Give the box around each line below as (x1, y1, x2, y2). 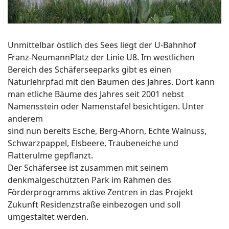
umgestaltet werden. (8, 211, 88, 222)
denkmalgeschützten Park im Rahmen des (8, 174, 171, 186)
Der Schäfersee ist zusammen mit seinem (8, 162, 168, 173)
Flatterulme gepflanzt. (8, 149, 93, 161)
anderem (8, 112, 43, 124)
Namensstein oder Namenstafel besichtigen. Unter (8, 100, 204, 112)
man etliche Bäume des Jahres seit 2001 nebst (8, 88, 184, 100)
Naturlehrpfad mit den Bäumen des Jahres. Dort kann (8, 76, 215, 87)
